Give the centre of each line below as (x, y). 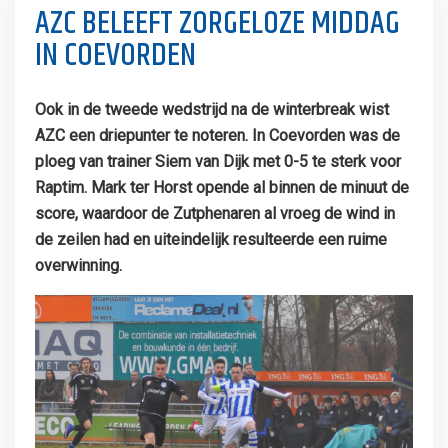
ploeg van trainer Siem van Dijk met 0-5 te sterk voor (217, 161)
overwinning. (78, 265)
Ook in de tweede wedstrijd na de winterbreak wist (211, 109)
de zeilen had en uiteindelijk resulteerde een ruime (210, 239)
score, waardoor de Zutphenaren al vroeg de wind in (214, 213)
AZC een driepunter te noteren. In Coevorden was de (217, 135)
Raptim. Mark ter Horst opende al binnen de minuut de (221, 187)
